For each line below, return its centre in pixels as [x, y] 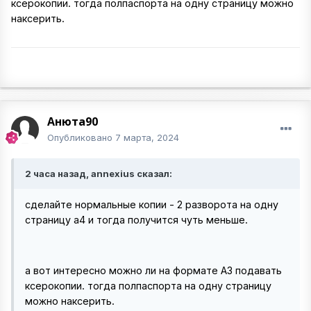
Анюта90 [73, 122]
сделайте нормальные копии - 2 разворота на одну [152, 205]
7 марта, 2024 [147, 138]
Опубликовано [81, 138]
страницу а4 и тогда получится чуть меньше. [136, 220]
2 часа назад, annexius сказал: [99, 174]
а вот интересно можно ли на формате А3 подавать [153, 270]
